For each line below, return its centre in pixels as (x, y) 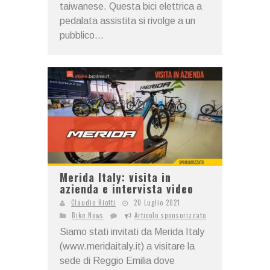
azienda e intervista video (127, 188)
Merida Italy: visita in (115, 177)
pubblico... (82, 36)
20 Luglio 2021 (157, 202)
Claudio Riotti (93, 202)
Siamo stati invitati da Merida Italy (132, 231)
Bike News (88, 215)
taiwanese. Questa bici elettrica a (131, 7)
